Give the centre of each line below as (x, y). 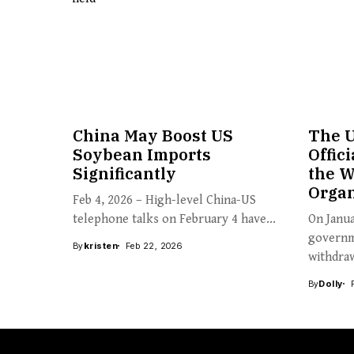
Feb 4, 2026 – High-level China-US (164, 200)
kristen (100, 245)
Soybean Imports (142, 154)
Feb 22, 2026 (154, 245)
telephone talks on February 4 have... (174, 219)
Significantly (124, 173)
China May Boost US (153, 135)
